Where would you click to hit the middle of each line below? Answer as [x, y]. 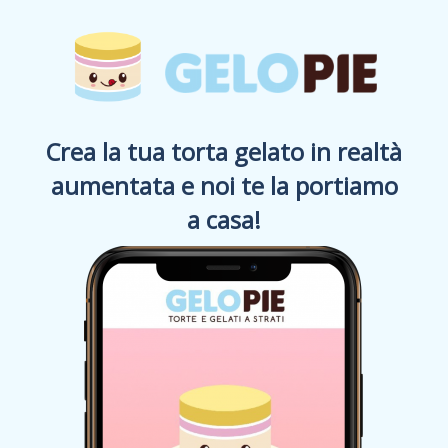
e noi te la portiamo [289, 186]
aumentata [115, 186]
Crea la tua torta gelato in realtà [224, 152]
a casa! [224, 220]
